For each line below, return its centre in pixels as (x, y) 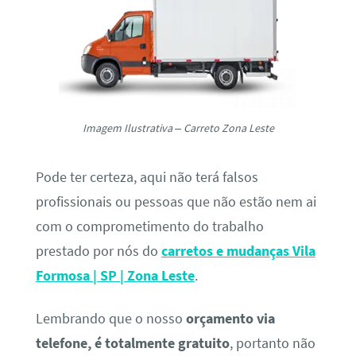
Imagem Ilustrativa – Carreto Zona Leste (178, 128)
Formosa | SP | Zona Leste (115, 276)
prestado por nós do (98, 252)
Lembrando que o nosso (110, 318)
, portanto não (272, 343)
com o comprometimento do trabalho (149, 227)
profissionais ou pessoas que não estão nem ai (176, 202)
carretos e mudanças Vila (238, 252)
